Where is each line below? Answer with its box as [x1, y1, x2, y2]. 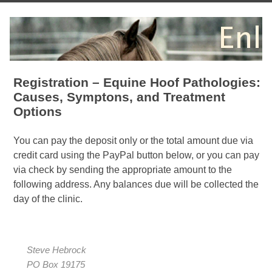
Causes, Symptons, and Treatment [13, 90, 225, 104]
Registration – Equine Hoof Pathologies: [13, 75, 260, 90]
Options [13, 104, 62, 119]
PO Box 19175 [27, 260, 85, 270]
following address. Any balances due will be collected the [13, 179, 259, 190]
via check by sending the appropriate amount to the [13, 165, 232, 175]
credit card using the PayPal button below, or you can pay [13, 150, 259, 161]
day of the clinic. [13, 194, 83, 205]
